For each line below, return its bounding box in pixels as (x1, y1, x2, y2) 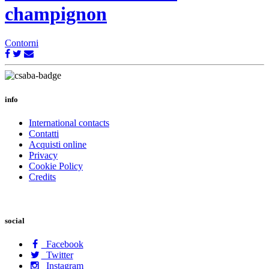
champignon (5, 3, 107, 25)
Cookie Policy (29, 160, 83, 171)
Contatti (29, 128, 59, 139)
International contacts (29, 117, 109, 128)
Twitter (41, 250, 73, 261)
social (5, 216, 25, 225)
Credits (29, 171, 56, 182)
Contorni (5, 38, 38, 49)
